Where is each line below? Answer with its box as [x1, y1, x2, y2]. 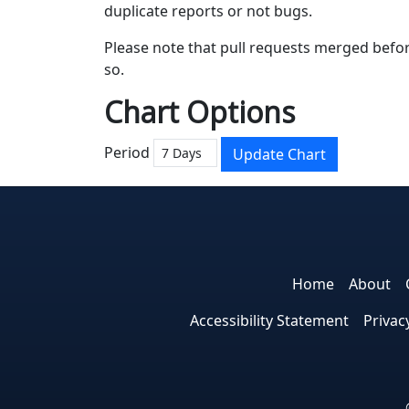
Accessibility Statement [189, 310, 349, 330]
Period [104, 142, 150, 163]
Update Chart [233, 144, 326, 164]
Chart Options [104, 92, 295, 131]
